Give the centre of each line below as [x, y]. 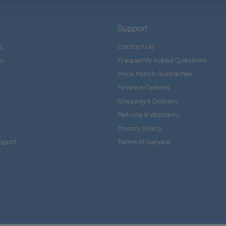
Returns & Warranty [149, 115]
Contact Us [136, 47]
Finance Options [144, 88]
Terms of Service [144, 142]
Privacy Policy [140, 129]
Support [133, 29]
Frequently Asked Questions [163, 61]
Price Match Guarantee [155, 74]
